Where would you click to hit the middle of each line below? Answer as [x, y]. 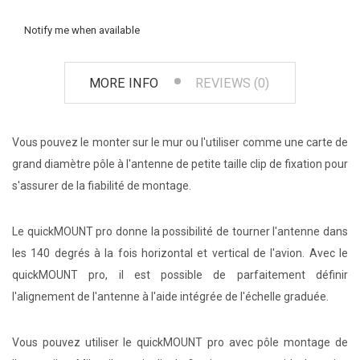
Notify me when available [82, 31]
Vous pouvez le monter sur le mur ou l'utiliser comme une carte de [180, 143]
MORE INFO [124, 84]
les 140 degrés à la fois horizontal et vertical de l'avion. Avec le [180, 254]
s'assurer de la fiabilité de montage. [102, 186]
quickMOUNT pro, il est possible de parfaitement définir [180, 275]
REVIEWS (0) [232, 84]
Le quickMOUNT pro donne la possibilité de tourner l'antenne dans [180, 232]
